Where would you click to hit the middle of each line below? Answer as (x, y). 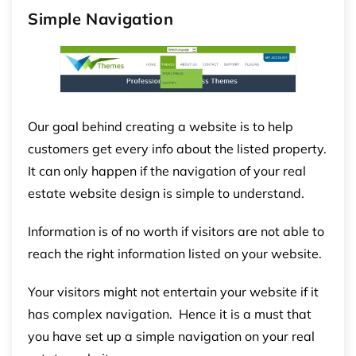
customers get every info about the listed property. (177, 148)
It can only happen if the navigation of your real (167, 170)
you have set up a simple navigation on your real (171, 336)
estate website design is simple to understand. (166, 193)
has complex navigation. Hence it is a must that (170, 313)
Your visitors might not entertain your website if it (173, 291)
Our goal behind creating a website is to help (161, 126)
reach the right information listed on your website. (175, 253)
